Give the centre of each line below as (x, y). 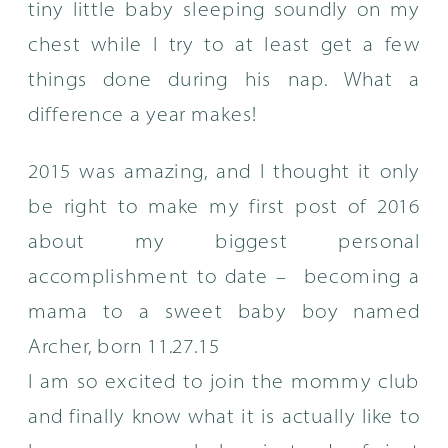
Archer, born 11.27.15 (124, 348)
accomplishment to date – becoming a (224, 278)
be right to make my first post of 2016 (224, 208)
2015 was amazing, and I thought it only (224, 173)
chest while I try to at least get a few (224, 45)
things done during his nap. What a (224, 80)
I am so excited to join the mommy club (224, 383)
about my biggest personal (224, 243)
